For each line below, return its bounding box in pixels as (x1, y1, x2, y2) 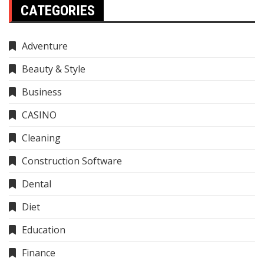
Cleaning (22, 131, 61, 144)
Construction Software (22, 154, 122, 167)
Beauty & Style (22, 62, 85, 75)
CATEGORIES (21, 2, 95, 19)
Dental (22, 177, 51, 190)
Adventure (22, 39, 68, 52)
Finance (22, 246, 55, 259)
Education (22, 223, 65, 236)
